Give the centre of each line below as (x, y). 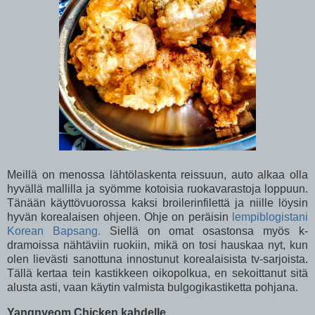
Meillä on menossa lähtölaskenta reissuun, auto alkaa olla (157, 174)
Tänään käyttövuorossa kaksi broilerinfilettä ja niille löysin (157, 202)
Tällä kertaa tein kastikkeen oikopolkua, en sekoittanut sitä (157, 273)
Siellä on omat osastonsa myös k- (204, 231)
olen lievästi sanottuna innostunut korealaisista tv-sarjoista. (157, 259)
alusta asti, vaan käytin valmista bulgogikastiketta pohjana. (154, 287)
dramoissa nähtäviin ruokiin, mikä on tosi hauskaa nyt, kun (157, 245)
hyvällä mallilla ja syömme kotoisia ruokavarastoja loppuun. (157, 188)
